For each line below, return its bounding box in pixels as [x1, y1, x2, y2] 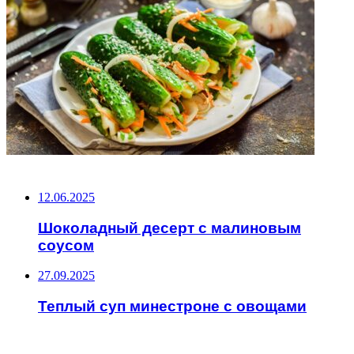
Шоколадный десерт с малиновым [38, 219, 301, 236]
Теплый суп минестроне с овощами [38, 298, 307, 315]
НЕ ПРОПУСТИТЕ [6, 159, 113, 177]
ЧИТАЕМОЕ [6, 330, 77, 349]
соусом [38, 236, 94, 254]
